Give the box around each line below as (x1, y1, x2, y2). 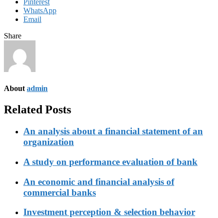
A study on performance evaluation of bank (23, 156, 198, 167)
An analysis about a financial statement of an (23, 126, 203, 137)
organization (23, 137, 74, 147)
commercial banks (23, 187, 96, 198)
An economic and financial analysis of (23, 176, 174, 187)
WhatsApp (23, 6, 56, 15)
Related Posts (4, 103, 71, 116)
